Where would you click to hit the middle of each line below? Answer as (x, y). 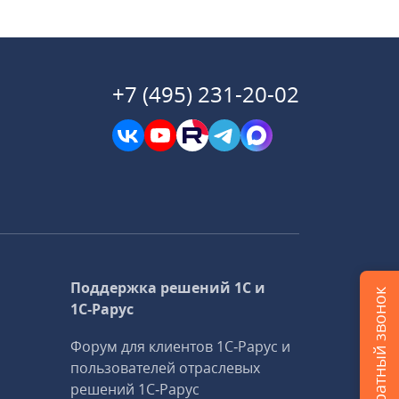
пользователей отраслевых (166, 368)
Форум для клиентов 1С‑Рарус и (181, 346)
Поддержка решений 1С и (168, 288)
